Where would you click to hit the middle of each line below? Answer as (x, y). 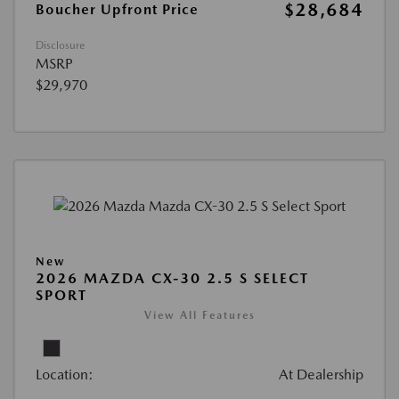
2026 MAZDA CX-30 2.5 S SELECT (172, 279)
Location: (65, 375)
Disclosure (60, 46)
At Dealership (321, 375)
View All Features (199, 316)
